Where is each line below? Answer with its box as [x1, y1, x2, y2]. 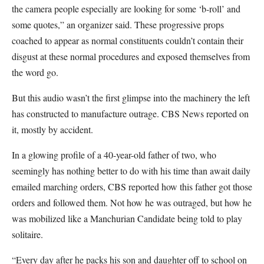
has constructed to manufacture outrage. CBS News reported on [12, 107, 249, 120]
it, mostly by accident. [12, 123, 93, 136]
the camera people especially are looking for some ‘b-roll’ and [12, 2, 240, 15]
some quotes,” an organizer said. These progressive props [12, 18, 224, 31]
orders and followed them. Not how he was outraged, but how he [12, 196, 252, 209]
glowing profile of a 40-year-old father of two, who [28, 148, 216, 161]
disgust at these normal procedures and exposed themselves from [12, 50, 250, 62]
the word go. [12, 66, 58, 78]
